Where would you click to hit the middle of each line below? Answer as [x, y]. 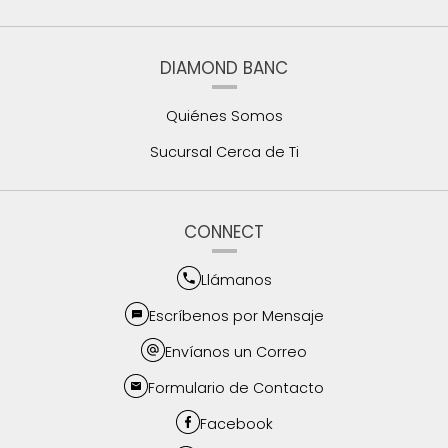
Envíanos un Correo [236, 351]
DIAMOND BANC [224, 68]
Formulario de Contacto [236, 387]
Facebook [236, 423]
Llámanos [236, 279]
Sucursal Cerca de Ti [224, 152]
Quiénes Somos [224, 116]
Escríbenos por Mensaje [236, 315]
